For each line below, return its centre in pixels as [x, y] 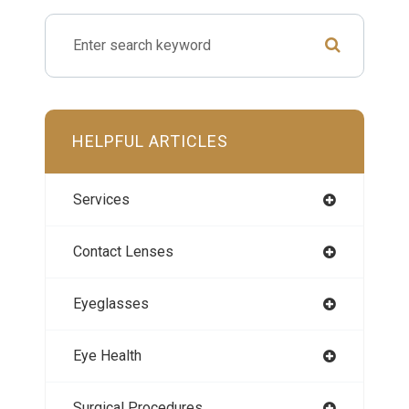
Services [101, 199]
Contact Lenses [123, 251]
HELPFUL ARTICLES [150, 141]
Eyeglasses [111, 303]
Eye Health [107, 355]
